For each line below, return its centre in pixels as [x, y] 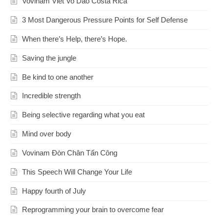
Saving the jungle [49, 58]
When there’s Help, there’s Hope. [75, 39]
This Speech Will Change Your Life [77, 172]
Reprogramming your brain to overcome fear [93, 210]
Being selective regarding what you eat [84, 115]
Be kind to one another [58, 77]
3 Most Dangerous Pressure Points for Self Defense [105, 20]
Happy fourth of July [54, 191]
